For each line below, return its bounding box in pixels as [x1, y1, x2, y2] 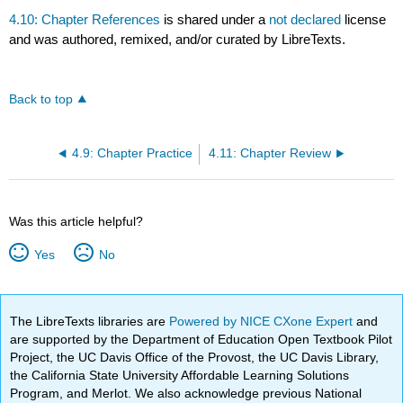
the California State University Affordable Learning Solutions [10, 367, 350, 382]
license [345, 12, 387, 28]
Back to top [9, 93, 74, 107]
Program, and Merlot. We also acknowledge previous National [10, 385, 363, 400]
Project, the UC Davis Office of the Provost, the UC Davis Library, [10, 349, 380, 364]
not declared [269, 12, 345, 28]
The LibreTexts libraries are [10, 313, 170, 328]
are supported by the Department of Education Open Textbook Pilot [10, 331, 393, 346]
